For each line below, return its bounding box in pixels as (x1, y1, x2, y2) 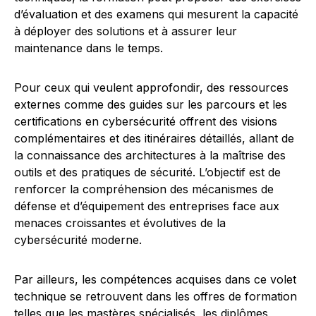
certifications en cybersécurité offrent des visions (14, 114, 277, 128)
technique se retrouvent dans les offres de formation (14, 289, 297, 303)
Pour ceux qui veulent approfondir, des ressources (14, 80, 288, 95)
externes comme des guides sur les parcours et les (14, 97, 287, 111)
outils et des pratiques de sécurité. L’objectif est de (14, 165, 281, 179)
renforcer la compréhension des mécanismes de (14, 182, 274, 196)
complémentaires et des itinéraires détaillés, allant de (14, 131, 294, 145)
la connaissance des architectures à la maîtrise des (14, 148, 286, 162)
